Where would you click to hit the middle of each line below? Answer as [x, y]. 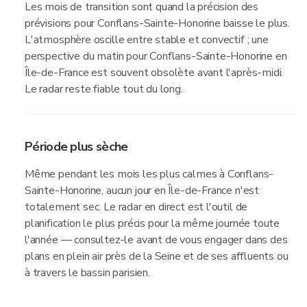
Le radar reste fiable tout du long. [104, 89]
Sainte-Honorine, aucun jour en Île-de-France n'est [142, 191]
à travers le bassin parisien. [87, 273]
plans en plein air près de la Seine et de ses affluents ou [157, 256]
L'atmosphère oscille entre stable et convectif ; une [147, 40]
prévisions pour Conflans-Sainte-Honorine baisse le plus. [157, 23]
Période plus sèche [76, 147]
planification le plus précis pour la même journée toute [152, 223]
